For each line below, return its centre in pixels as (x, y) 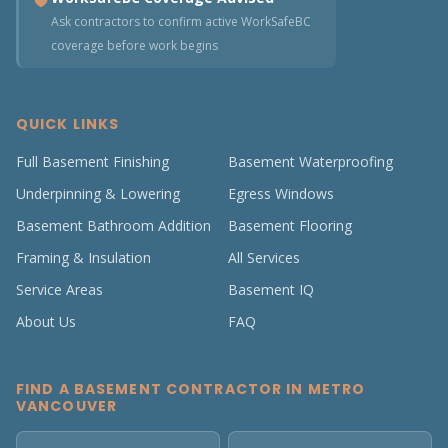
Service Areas (59, 289)
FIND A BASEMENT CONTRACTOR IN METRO (191, 389)
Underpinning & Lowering (98, 193)
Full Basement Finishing (92, 161)
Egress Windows (281, 193)
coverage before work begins (134, 45)
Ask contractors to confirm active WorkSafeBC (181, 21)
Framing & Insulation (83, 257)
